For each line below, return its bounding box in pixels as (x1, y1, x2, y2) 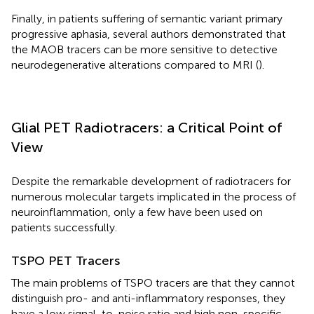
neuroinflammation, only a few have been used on (11, 205, 263, 219)
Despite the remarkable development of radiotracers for (11, 174, 291, 188)
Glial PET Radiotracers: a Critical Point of (11, 118, 282, 136)
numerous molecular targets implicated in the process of (11, 189, 296, 203)
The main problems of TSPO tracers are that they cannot (11, 275, 295, 289)
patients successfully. (11, 220, 117, 234)
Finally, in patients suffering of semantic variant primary (11, 11, 282, 25)
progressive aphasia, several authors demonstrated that (11, 27, 286, 41)
